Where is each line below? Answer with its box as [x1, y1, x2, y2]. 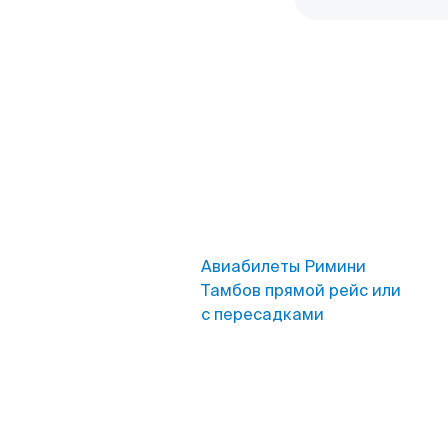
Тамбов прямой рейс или [201, 280, 401, 301]
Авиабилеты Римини [201, 256, 366, 277]
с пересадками [201, 304, 324, 325]
